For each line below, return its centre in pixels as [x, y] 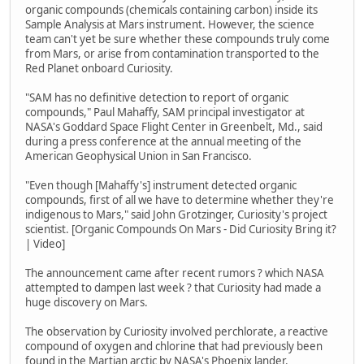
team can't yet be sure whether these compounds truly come [178, 39]
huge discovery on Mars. [87, 302]
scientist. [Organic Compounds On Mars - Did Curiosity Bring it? [181, 229]
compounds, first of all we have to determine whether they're [180, 199]
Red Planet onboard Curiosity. [99, 68]
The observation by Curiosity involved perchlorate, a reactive [177, 331]
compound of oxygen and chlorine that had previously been [174, 346]
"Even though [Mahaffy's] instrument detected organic [161, 185]
